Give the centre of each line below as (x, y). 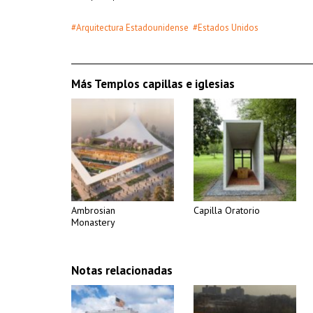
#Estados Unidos (226, 28)
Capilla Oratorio (227, 210)
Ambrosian (93, 210)
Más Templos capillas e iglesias (153, 84)
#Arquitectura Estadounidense (130, 28)
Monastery (93, 222)
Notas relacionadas (122, 270)
